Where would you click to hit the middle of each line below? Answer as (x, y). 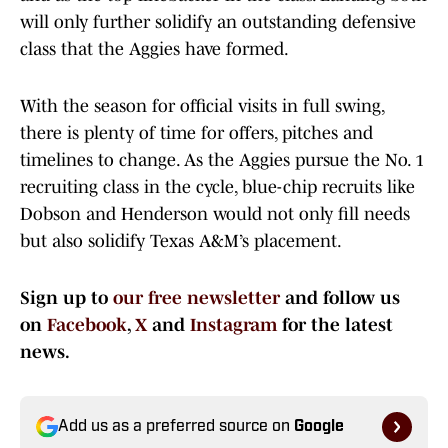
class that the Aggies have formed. (154, 49)
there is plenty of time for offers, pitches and (196, 133)
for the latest (335, 325)
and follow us (340, 298)
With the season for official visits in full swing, (202, 106)
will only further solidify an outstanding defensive (218, 22)
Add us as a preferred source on (176, 427)
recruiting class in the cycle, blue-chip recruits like (217, 187)
